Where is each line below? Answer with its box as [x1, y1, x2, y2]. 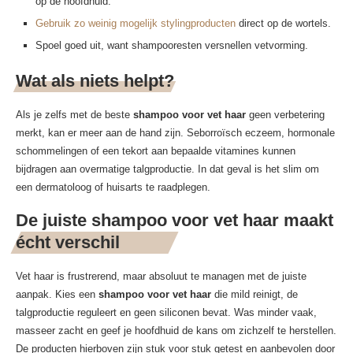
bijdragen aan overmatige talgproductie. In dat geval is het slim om [16, 163, 319, 176]
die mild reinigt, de [211, 288, 298, 301]
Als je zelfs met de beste [16, 109, 133, 121]
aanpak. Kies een [16, 288, 98, 301]
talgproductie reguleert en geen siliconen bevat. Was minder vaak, [16, 307, 317, 319]
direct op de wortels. [236, 17, 331, 30]
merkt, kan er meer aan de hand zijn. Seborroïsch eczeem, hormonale [16, 127, 335, 139]
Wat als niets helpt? [16, 71, 174, 91]
